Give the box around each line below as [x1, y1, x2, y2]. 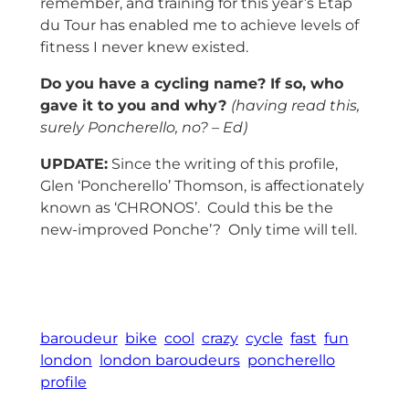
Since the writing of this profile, [107, 155, 338, 173]
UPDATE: [39, 155, 108, 173]
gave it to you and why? [39, 97, 231, 115]
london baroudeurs [99, 351, 240, 369]
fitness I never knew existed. [39, 38, 248, 57]
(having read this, [230, 97, 360, 115]
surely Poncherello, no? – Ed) [39, 119, 247, 137]
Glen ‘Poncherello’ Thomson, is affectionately [39, 177, 364, 195]
